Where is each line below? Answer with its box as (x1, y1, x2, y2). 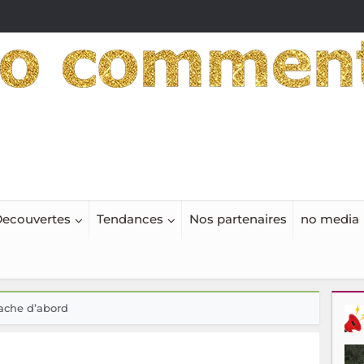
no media (300, 211, 359, 227)
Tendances (96, 211, 163, 227)
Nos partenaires (188, 211, 287, 227)
